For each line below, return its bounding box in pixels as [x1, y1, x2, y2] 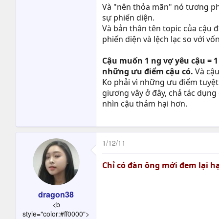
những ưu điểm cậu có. [102, 66, 193, 77]
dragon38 [38, 189, 74, 200]
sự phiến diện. [102, 12, 154, 23]
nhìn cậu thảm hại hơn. [102, 98, 187, 109]
